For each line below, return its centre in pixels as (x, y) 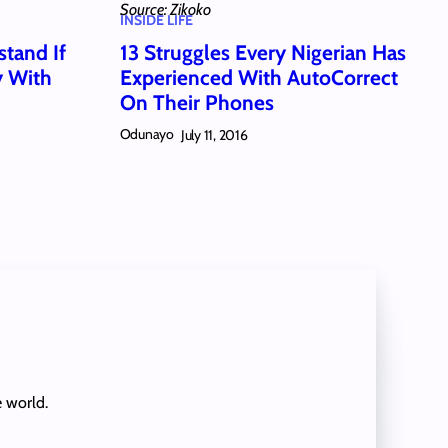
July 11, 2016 (214, 134)
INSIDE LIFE (156, 20)
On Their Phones (196, 103)
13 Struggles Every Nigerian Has (262, 53)
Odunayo (146, 134)
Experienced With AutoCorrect (258, 78)
